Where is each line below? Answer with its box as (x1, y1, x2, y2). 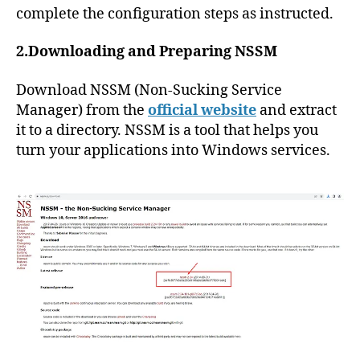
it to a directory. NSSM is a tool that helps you (16, 121, 318, 140)
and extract (256, 100, 337, 120)
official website (148, 100, 256, 120)
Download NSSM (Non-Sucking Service (16, 80, 282, 100)
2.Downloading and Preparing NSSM (16, 43, 277, 61)
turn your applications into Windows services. (16, 141, 330, 160)
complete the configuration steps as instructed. (16, 4, 333, 23)
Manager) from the (16, 100, 148, 120)
